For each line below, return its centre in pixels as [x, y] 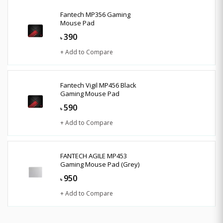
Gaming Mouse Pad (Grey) [100, 164]
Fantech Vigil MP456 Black [98, 85]
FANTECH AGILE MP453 [94, 156]
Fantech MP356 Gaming [95, 14]
